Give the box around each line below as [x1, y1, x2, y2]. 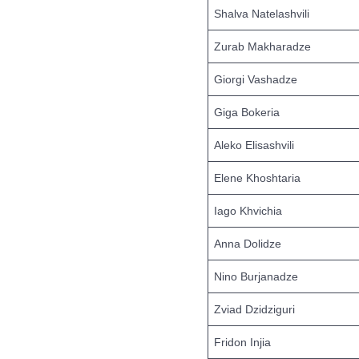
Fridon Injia [214, 336, 271, 349]
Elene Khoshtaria [214, 171, 301, 184]
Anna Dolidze [214, 237, 281, 250]
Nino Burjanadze [214, 270, 298, 283]
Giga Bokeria [214, 106, 280, 119]
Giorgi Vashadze [214, 73, 297, 86]
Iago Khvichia [214, 204, 282, 217]
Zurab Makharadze [214, 40, 311, 53]
